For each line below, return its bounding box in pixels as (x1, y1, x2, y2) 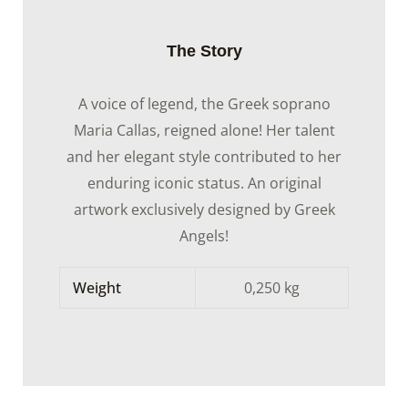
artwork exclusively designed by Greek (73, 199, 335, 219)
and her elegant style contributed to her (66, 146, 342, 167)
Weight (73, 277, 122, 298)
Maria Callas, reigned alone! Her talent (73, 119, 335, 140)
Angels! (179, 225, 229, 246)
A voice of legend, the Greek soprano (77, 93, 331, 114)
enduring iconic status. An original (87, 172, 321, 193)
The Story (166, 41, 242, 60)
